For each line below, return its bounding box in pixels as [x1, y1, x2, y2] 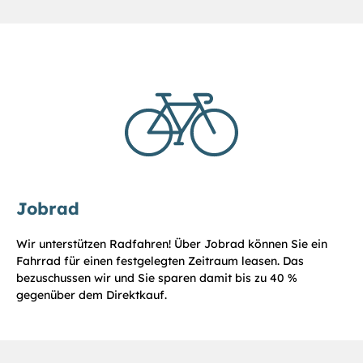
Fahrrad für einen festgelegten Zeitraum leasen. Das [16, 253, 304, 268]
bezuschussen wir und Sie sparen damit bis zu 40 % [16, 270, 297, 285]
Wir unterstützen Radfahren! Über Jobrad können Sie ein [16, 236, 327, 251]
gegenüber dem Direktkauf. [16, 287, 167, 302]
